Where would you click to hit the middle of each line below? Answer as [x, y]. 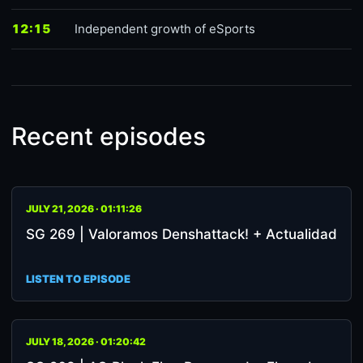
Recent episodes [109, 136]
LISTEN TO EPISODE [78, 279]
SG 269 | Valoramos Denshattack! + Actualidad [181, 234]
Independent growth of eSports [165, 29]
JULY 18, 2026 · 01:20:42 [86, 342]
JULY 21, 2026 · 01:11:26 [84, 209]
